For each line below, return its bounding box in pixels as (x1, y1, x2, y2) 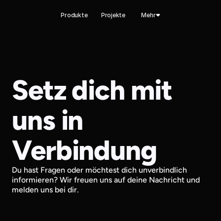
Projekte (101, 11, 126, 19)
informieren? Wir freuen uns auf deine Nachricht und (12, 175, 200, 184)
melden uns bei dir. (12, 185, 79, 194)
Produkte (61, 11, 88, 19)
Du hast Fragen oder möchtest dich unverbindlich (12, 165, 187, 175)
